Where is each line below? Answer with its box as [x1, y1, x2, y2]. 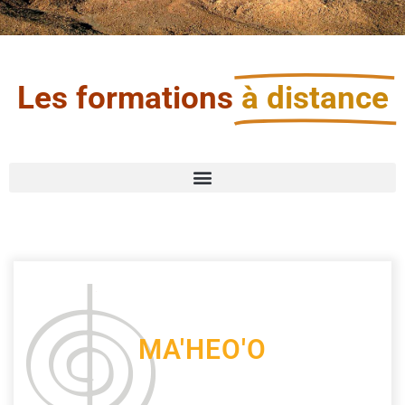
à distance [240, 79, 389, 117]
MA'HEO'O [138, 333, 267, 365]
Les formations [16, 79, 233, 117]
